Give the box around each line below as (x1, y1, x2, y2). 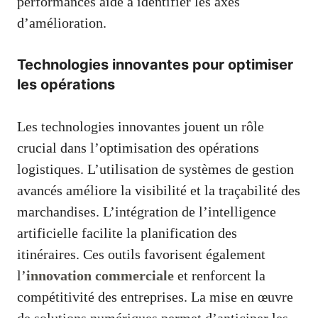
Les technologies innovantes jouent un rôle (17, 118, 264, 134)
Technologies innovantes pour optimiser (17, 55, 293, 73)
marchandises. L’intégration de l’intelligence (17, 203, 276, 219)
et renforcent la (174, 267, 265, 283)
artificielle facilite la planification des (17, 224, 237, 241)
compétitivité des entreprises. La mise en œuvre (17, 288, 293, 305)
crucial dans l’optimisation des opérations (17, 139, 259, 155)
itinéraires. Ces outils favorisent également (17, 246, 265, 262)
